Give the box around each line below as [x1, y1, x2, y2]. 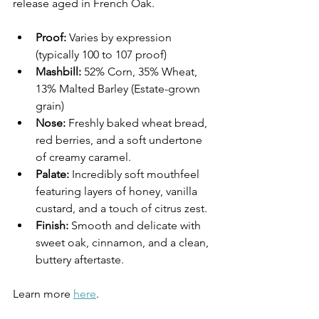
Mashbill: [36, 64, 81, 78]
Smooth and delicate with [68, 218, 204, 232]
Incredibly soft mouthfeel [69, 167, 202, 181]
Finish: [36, 218, 68, 232]
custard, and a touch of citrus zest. [36, 201, 207, 215]
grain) [36, 98, 64, 113]
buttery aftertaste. [36, 252, 124, 266]
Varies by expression [66, 30, 174, 44]
